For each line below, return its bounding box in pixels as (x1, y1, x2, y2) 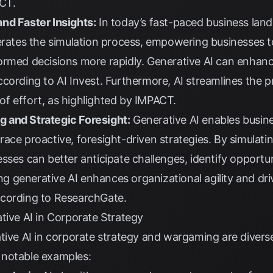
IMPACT (134, 94, 174, 107)
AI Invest (57, 74, 100, 87)
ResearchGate (54, 191, 124, 204)
